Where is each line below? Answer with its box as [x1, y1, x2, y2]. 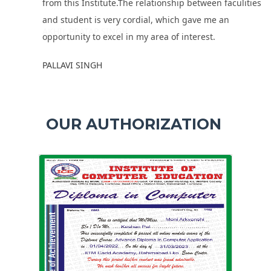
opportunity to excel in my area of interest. [42, 31, 215, 43]
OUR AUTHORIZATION [46, 115, 221, 134]
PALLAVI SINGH [42, 59, 102, 71]
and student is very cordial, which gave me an [42, 14, 229, 26]
